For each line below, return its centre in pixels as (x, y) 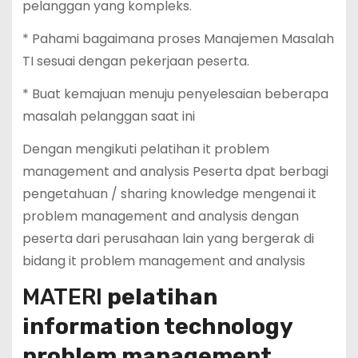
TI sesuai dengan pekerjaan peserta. (135, 62)
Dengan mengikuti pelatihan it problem (145, 149)
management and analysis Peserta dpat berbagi (175, 171)
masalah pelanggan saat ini (108, 116)
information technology (157, 327)
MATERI (64, 297)
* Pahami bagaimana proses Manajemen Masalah (178, 39)
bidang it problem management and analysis (163, 261)
